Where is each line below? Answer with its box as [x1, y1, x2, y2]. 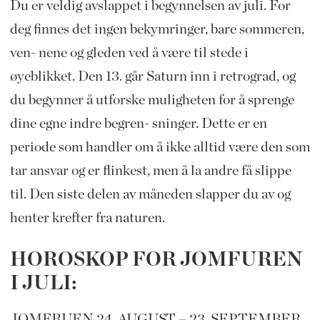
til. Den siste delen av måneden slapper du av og [9, 187, 291, 202]
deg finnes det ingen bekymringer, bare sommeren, [9, 22, 304, 37]
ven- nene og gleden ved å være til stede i [9, 46, 249, 61]
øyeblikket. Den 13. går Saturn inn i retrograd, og [9, 69, 296, 84]
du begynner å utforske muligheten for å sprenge [9, 93, 294, 108]
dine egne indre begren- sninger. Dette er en [9, 116, 267, 131]
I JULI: [9, 274, 80, 294]
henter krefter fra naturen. [9, 211, 165, 226]
